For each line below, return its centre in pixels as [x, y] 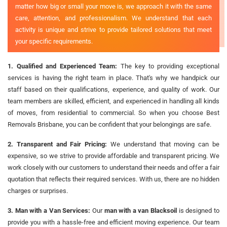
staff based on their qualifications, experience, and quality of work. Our [113, 89]
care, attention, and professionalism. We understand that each [113, 18]
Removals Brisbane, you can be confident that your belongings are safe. [109, 124]
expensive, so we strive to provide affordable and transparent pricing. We [113, 156]
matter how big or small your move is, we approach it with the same [113, 6]
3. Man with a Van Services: [49, 210]
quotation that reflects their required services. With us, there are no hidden [113, 179]
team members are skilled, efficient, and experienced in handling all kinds [113, 101]
